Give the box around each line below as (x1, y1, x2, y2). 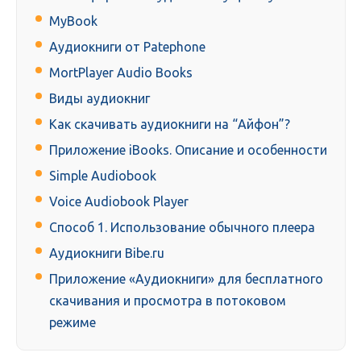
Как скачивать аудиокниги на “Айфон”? (49, 117, 290, 132)
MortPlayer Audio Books (49, 65, 193, 81)
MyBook (49, 14, 98, 29)
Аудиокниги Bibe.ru (49, 246, 164, 261)
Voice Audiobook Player (49, 194, 189, 210)
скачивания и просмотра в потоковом (49, 293, 286, 309)
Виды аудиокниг (49, 91, 150, 106)
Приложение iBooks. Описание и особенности (49, 143, 327, 158)
